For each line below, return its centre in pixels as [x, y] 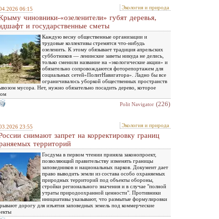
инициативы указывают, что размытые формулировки [105, 199]
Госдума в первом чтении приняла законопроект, [99, 154]
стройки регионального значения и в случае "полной [104, 186]
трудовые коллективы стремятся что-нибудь [93, 43]
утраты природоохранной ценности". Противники [101, 192]
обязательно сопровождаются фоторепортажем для [103, 68]
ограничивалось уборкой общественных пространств [105, 81]
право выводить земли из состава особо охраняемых [104, 173]
